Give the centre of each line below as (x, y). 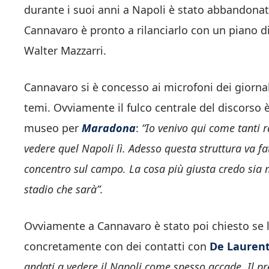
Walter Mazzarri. (65, 50)
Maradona (109, 128)
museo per (53, 128)
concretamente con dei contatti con (117, 246)
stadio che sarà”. (64, 189)
